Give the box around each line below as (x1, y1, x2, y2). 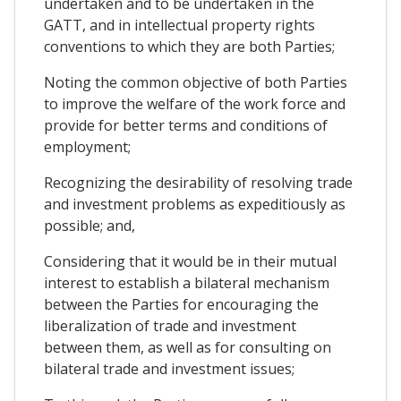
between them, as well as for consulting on (44, 337, 331, 358)
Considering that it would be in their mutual (44, 252, 337, 272)
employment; (44, 137, 131, 158)
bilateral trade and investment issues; (44, 359, 294, 380)
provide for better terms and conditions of (44, 115, 328, 136)
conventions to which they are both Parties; (44, 37, 335, 57)
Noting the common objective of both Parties (44, 73, 347, 93)
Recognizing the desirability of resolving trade (44, 173, 353, 193)
